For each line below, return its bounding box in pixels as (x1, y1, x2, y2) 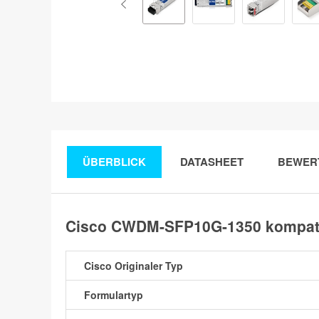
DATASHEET (180, 153, 244, 169)
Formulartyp (84, 287, 143, 302)
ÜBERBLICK (83, 153, 146, 169)
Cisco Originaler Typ (84, 258, 183, 273)
